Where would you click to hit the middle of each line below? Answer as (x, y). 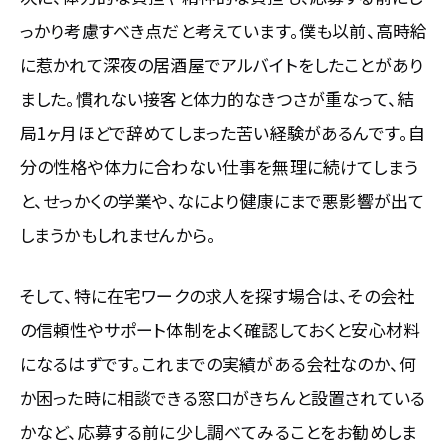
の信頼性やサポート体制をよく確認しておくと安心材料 (220, 330)
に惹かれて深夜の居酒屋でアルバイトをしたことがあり (222, 64)
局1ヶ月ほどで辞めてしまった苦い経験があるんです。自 (223, 132)
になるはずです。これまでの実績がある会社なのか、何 (218, 364)
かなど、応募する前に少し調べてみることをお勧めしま (219, 432)
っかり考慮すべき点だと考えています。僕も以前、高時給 (224, 30)
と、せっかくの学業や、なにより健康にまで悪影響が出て (222, 200)
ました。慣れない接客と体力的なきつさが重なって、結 (217, 98)
